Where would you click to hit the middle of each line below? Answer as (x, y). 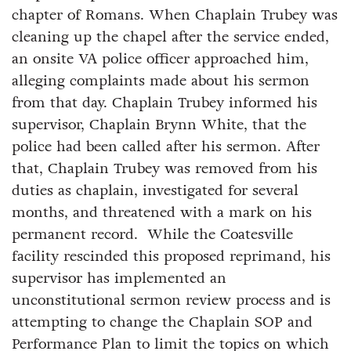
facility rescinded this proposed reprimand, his (171, 256)
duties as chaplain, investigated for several (155, 190)
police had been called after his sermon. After (166, 146)
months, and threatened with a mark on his (162, 212)
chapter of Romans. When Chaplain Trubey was (175, 14)
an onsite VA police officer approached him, (160, 58)
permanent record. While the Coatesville (152, 234)
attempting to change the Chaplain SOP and (162, 322)
